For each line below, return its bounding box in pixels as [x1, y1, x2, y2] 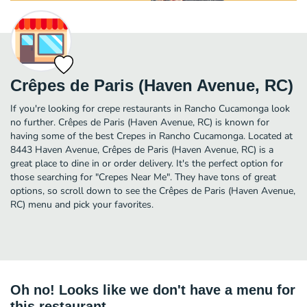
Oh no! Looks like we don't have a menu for [10, 282, 295, 297]
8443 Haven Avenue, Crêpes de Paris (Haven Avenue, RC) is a [10, 143, 273, 156]
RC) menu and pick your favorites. [10, 197, 153, 211]
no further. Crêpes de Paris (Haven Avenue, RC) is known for [10, 115, 269, 129]
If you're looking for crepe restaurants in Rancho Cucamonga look [10, 101, 290, 115]
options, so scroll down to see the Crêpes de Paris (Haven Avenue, [10, 184, 295, 197]
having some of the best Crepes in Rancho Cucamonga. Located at [10, 129, 293, 143]
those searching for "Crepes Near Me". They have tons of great [10, 170, 276, 184]
